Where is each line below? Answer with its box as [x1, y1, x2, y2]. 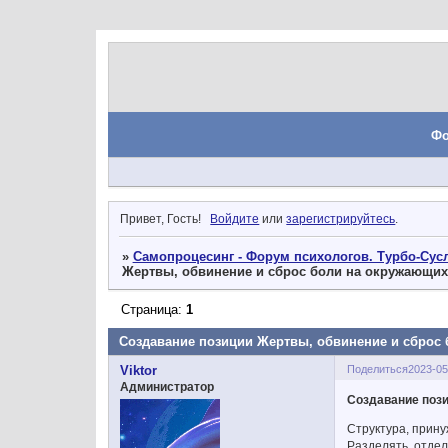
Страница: [120, 302, 186, 318]
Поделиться [347, 362, 409, 375]
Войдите [210, 211, 260, 226]
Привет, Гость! [120, 211, 202, 226]
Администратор [120, 379, 215, 394]
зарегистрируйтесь [286, 211, 396, 226]
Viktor [120, 362, 158, 378]
